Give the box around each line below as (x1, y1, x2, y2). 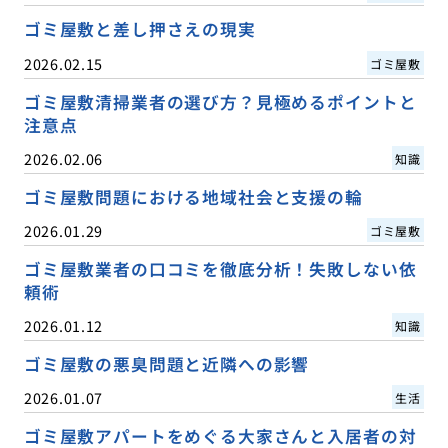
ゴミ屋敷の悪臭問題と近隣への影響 (23, 351, 310, 376)
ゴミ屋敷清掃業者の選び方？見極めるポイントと (23, 89, 417, 114)
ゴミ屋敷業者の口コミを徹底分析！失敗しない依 (23, 256, 417, 281)
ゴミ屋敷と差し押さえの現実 (23, 17, 256, 42)
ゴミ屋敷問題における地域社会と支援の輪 (23, 184, 363, 209)
